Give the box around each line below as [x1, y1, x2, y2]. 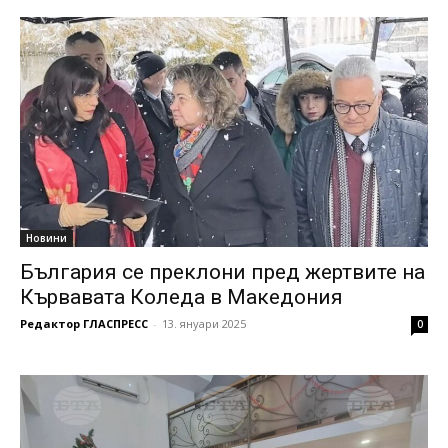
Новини [26, 230, 67, 245]
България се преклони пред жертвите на [20, 259, 425, 284]
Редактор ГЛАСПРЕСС [20, 315, 148, 331]
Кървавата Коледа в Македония [20, 284, 343, 309]
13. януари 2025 [162, 315, 246, 331]
